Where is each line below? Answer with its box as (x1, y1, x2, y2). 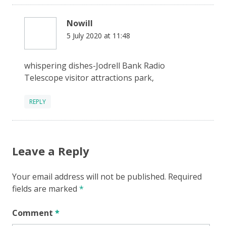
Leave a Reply (12, 143, 89, 158)
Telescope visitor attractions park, (24, 72, 154, 83)
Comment (12, 207, 55, 218)
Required (168, 171, 202, 182)
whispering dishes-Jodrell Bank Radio (24, 60, 165, 71)
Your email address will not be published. (12, 171, 166, 182)
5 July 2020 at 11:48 (67, 30, 130, 40)
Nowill (67, 17, 93, 29)
